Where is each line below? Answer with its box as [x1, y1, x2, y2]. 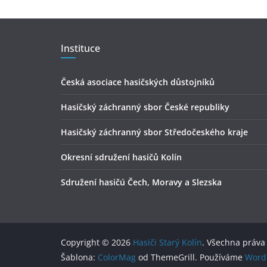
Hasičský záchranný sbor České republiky [61, 101, 229, 113]
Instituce [61, 42, 100, 55]
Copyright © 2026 [61, 237, 133, 249]
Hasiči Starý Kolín [133, 237, 202, 249]
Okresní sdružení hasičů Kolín [61, 151, 182, 163]
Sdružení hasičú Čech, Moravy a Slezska [61, 176, 222, 188]
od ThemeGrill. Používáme [136, 252, 245, 263]
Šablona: [61, 252, 98, 263]
